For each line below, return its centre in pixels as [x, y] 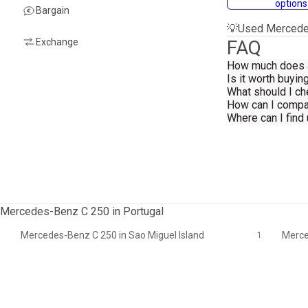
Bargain [53, 10]
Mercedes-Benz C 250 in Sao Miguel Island [112, 235]
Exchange [57, 42]
